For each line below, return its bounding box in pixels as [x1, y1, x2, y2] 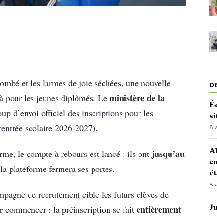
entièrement [137, 203, 181, 216]
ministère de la [109, 91, 165, 104]
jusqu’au [152, 147, 185, 160]
